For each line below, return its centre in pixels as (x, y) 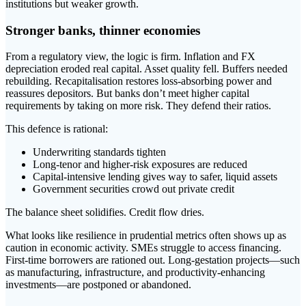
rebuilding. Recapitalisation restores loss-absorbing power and (139, 81)
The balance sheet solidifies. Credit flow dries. (105, 212)
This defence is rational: (57, 129)
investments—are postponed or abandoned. (98, 285)
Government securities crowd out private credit (134, 189)
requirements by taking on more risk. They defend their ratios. (138, 106)
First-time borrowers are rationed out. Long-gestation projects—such (153, 260)
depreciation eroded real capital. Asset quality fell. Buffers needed (147, 69)
